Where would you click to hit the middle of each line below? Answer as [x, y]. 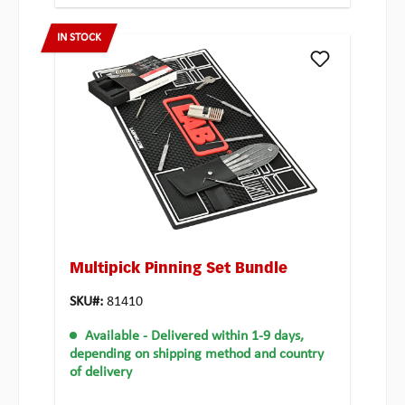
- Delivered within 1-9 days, [223, 337]
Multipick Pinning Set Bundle [179, 270]
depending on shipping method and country [197, 355]
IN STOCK [79, 38]
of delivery [101, 373]
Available [112, 337]
